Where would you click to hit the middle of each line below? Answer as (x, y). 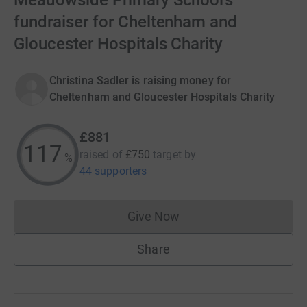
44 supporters (113, 171)
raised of (101, 155)
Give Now (153, 216)
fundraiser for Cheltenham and (126, 22)
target (167, 155)
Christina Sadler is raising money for (140, 81)
